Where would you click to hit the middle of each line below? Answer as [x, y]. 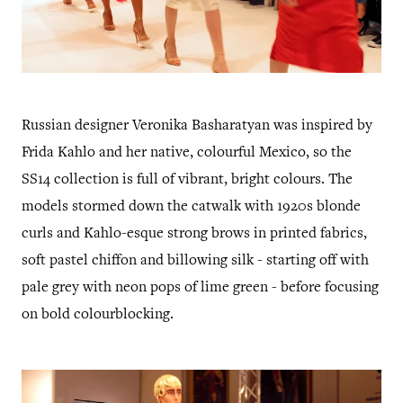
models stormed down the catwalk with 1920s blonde [191, 207]
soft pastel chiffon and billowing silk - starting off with [195, 261]
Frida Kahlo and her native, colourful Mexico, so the [187, 153]
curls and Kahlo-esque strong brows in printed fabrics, [194, 234]
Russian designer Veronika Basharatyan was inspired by [197, 126]
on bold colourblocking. [98, 315]
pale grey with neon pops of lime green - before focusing [200, 288]
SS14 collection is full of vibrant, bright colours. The [187, 180]
